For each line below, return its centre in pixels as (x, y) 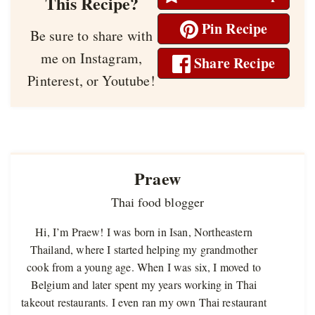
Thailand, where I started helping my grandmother (144, 249)
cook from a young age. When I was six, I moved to (144, 266)
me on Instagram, (91, 58)
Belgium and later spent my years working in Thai (144, 284)
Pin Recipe (233, 28)
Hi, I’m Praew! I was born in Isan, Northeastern (144, 231)
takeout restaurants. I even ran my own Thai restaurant (144, 302)
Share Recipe (233, 63)
